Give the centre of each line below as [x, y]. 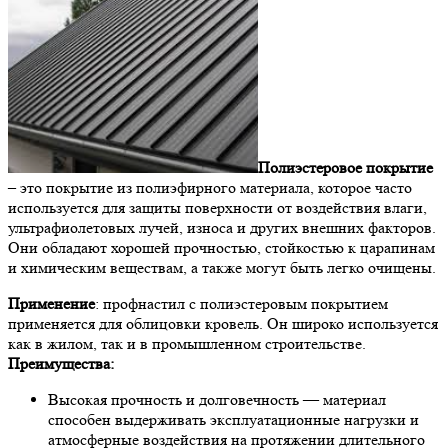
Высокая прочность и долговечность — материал [217, 399]
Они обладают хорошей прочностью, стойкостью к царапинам [221, 247]
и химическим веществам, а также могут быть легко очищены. [222, 267]
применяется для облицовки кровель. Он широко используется [223, 323]
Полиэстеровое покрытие [345, 167]
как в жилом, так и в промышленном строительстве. [187, 343]
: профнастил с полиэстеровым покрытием [241, 303]
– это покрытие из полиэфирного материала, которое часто [210, 187]
